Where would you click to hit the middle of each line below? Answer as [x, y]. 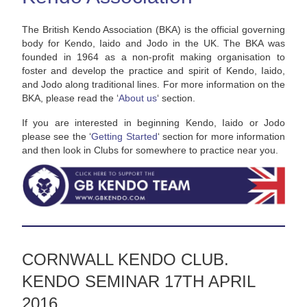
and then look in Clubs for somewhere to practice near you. [150, 150]
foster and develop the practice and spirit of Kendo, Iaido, [153, 71]
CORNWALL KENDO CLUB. [125, 260]
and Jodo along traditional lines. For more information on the [153, 84]
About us [138, 98]
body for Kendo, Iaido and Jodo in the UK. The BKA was [153, 43]
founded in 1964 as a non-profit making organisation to [153, 57]
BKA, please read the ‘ [70, 98]
